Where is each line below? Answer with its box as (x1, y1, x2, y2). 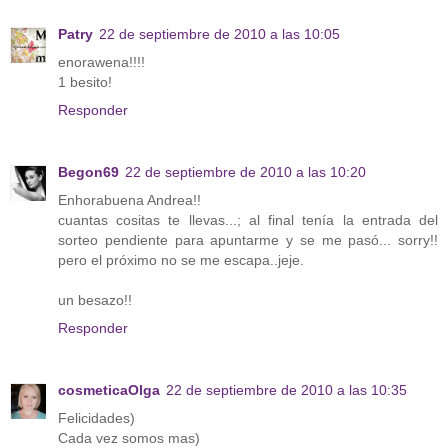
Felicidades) (58, 410, 135, 427)
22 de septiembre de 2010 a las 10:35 (166, 382, 407, 399)
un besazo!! (58, 292, 132, 309)
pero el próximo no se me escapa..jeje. (58, 252, 304, 269)
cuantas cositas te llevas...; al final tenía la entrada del (58, 212, 438, 229)
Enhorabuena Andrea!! (58, 192, 201, 209)
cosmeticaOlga (58, 382, 160, 399)
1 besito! (58, 74, 112, 91)
